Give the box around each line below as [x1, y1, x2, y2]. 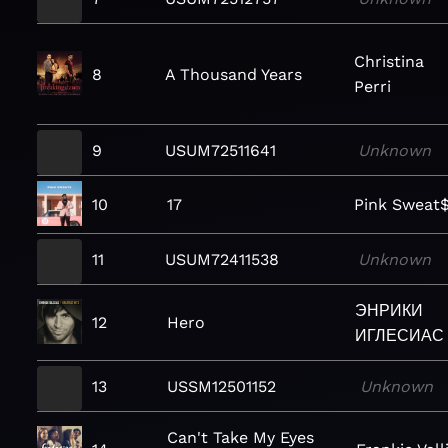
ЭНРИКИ [355, 300, 424, 320]
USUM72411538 [165, 249, 280, 269]
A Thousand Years [164, 64, 302, 84]
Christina [353, 52, 424, 71]
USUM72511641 [165, 140, 277, 160]
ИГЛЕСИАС [355, 325, 445, 345]
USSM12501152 [167, 376, 276, 396]
